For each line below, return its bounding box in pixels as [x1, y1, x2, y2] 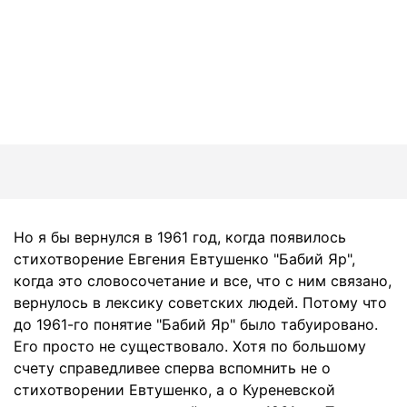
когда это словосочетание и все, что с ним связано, [14, 272, 392, 290]
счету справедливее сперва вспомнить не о [14, 359, 331, 377]
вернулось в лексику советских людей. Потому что [14, 293, 387, 312]
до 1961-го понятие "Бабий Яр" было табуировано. [14, 315, 378, 333]
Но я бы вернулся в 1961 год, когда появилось [14, 228, 346, 246]
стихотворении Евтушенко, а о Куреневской [14, 381, 335, 399]
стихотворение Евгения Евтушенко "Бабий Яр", [14, 250, 355, 268]
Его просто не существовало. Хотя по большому [14, 337, 366, 355]
